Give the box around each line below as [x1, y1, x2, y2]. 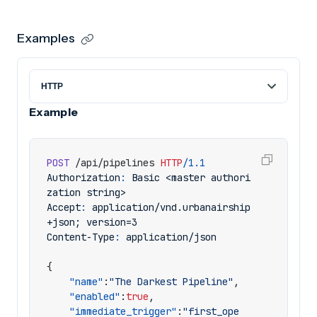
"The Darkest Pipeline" [109, 275, 234, 288]
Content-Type [47, 231, 115, 243]
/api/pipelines [75, 156, 154, 169]
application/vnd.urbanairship [92, 201, 250, 214]
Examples [17, 30, 75, 46]
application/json [126, 231, 217, 243]
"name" [69, 275, 103, 288]
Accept [47, 201, 81, 214]
